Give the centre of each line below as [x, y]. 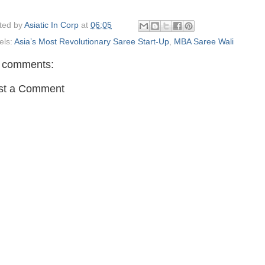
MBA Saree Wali [204, 41]
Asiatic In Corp [53, 25]
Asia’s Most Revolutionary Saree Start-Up [92, 41]
